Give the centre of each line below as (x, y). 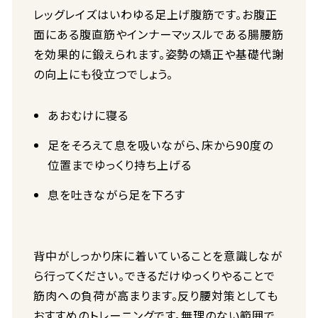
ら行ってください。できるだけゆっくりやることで (155, 275)
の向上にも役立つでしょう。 (103, 74)
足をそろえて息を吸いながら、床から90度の (161, 145)
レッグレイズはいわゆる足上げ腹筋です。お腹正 (156, 14)
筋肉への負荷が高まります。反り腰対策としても (156, 295)
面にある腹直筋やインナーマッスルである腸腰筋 (159, 34)
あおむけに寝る (88, 115)
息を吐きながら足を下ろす (116, 194)
